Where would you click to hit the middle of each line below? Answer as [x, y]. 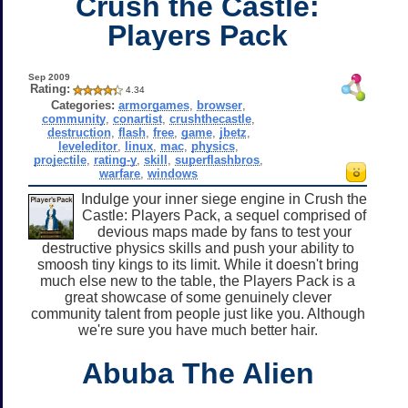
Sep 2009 [49, 76]
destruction [79, 132]
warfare [120, 173]
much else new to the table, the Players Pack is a [198, 280]
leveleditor [88, 146]
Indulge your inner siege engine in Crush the [224, 199]
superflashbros [218, 159]
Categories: [83, 105]
